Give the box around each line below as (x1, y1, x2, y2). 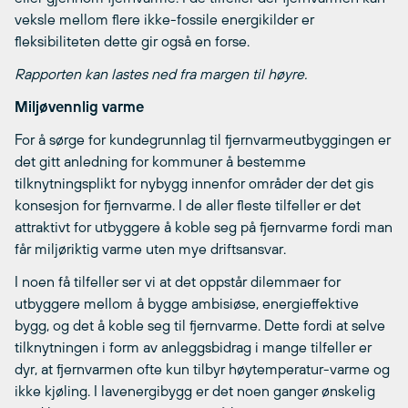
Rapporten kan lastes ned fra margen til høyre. (15, 66, 307, 82)
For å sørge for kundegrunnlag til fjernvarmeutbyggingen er (15, 131, 391, 148)
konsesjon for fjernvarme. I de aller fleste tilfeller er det (15, 197, 361, 213)
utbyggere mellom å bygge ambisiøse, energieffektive (15, 295, 359, 311)
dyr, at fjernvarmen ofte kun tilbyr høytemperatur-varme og (15, 361, 390, 377)
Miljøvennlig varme (15, 98, 144, 115)
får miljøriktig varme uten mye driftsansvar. (15, 240, 286, 257)
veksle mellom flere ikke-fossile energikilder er (15, 11, 314, 27)
